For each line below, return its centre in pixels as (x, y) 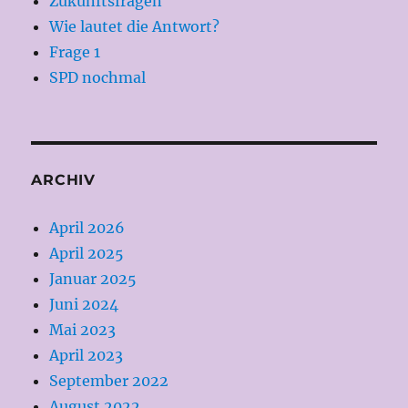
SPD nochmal (98, 77)
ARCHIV (63, 179)
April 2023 (87, 355)
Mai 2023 (83, 329)
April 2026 (87, 227)
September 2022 (109, 380)
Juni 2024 (84, 304)
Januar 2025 (93, 278)
